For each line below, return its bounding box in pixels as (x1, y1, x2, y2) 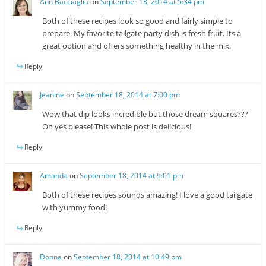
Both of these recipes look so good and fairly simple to (42, 15, 233, 26)
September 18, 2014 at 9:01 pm (80, 170, 184, 181)
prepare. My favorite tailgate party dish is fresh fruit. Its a (42, 27, 242, 39)
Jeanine (40, 90, 65, 100)
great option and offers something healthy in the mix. (42, 40, 232, 51)
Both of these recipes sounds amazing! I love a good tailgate (42, 189, 253, 201)
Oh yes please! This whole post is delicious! (42, 121, 192, 132)
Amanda (40, 170, 68, 181)
